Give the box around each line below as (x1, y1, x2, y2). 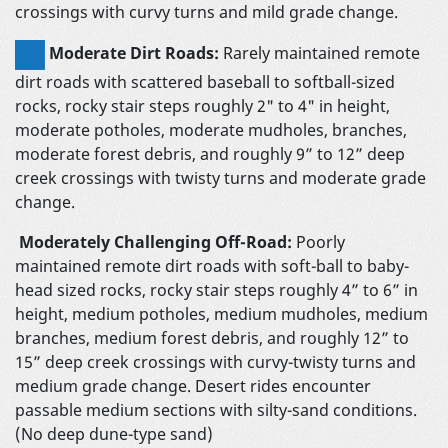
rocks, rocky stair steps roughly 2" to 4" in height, (15, 94, 390, 117)
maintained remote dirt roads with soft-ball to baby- (15, 254, 409, 277)
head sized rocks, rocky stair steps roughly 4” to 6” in (15, 278, 418, 301)
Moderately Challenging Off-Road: (19, 230, 292, 253)
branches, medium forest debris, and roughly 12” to (15, 326, 409, 349)
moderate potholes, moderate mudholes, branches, (15, 118, 407, 141)
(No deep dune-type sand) (15, 422, 213, 445)
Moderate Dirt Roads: (49, 41, 219, 64)
